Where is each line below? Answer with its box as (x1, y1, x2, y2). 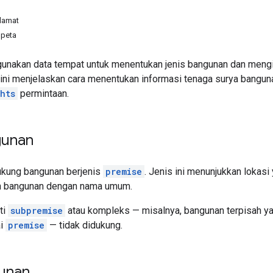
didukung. (82, 219, 122, 231)
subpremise (10, 204, 63, 216)
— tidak (47, 219, 82, 231)
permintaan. (18, 87, 69, 99)
